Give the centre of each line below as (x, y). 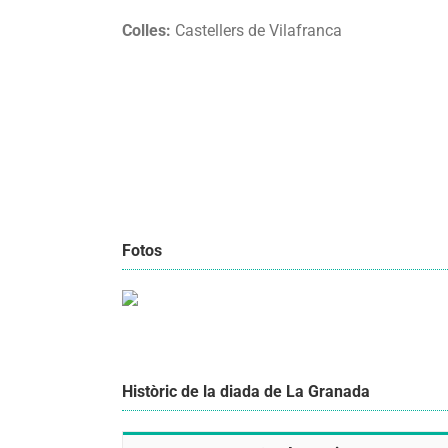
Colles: (146, 31)
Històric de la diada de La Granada (246, 391)
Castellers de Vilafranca (256, 31)
